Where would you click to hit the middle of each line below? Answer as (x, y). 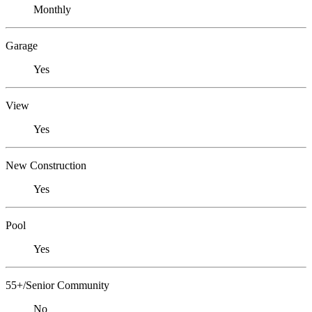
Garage (22, 46)
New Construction (46, 166)
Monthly (52, 10)
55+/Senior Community (57, 286)
